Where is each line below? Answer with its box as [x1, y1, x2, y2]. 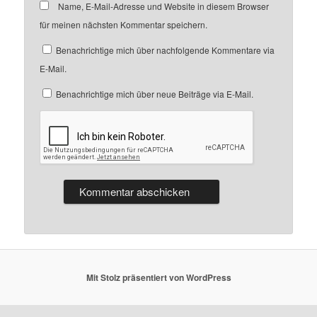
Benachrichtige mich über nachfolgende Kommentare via [56, 44, 275, 57]
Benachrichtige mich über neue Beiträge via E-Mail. [56, 88, 254, 100]
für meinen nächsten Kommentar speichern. [40, 18, 208, 31]
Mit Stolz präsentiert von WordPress [86, 271, 231, 284]
